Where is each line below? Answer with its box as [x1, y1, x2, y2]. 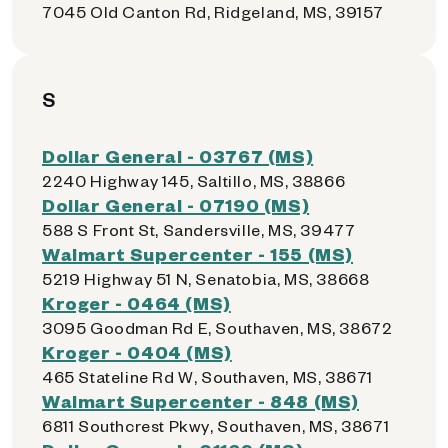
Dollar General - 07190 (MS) [42, 193, 310, 216]
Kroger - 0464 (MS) [42, 291, 231, 314]
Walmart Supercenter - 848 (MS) [42, 389, 359, 412]
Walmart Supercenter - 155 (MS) [42, 242, 353, 265]
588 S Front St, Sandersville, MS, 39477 [42, 219, 356, 240]
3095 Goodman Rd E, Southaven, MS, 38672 [42, 317, 393, 338]
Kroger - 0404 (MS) [42, 340, 232, 363]
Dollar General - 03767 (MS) [42, 144, 314, 167]
